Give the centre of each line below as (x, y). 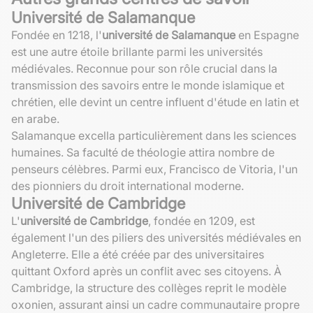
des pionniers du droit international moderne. (128, 185)
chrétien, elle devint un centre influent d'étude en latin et (155, 102)
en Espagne (267, 35)
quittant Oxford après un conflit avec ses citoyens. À (146, 271)
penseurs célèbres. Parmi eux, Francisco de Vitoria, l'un (154, 169)
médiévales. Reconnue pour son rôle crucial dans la (144, 68)
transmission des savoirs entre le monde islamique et (148, 85)
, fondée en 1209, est (202, 220)
